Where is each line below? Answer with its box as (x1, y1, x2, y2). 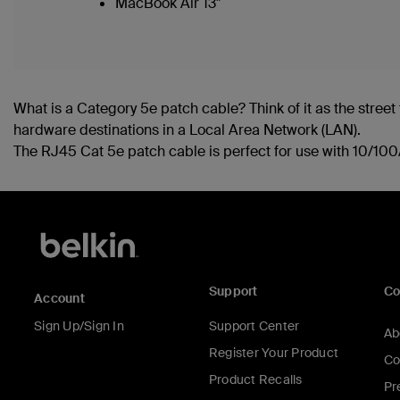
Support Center (208, 318, 300, 335)
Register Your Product (208, 345, 338, 362)
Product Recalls (208, 371, 303, 388)
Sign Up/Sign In (34, 318, 124, 335)
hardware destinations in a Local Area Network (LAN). (13, 121, 361, 139)
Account (34, 290, 85, 307)
